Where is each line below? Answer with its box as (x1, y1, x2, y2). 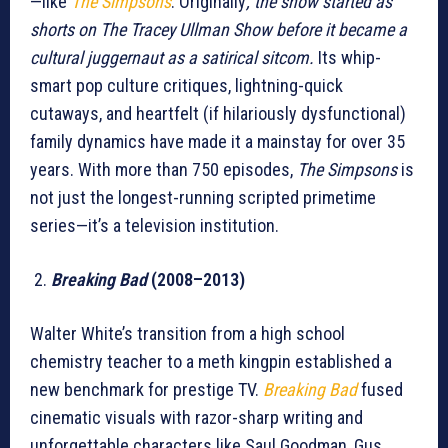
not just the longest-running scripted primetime (30, 187, 376, 209)
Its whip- (314, 47, 381, 69)
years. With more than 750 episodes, (30, 159, 297, 181)
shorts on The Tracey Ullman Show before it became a (30, 19, 407, 41)
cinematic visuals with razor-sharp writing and (30, 407, 363, 429)
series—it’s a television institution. (30, 215, 279, 237)
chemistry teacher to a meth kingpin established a (30, 351, 392, 373)
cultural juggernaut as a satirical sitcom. (30, 47, 314, 69)
